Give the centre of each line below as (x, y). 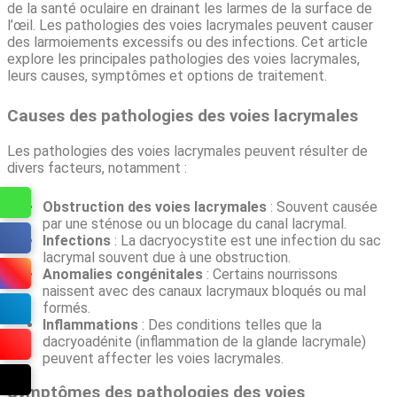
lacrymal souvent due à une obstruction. (167, 257)
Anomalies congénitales (123, 274)
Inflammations (90, 324)
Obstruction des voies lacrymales (155, 206)
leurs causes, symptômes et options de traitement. (167, 75)
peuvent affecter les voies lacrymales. (163, 358)
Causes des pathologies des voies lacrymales (183, 116)
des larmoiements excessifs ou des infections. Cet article (187, 42)
